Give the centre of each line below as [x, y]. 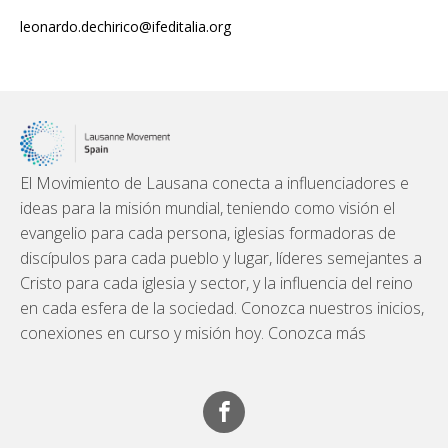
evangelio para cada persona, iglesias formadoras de [208, 232]
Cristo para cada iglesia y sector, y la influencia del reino [216, 282]
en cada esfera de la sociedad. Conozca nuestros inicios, [222, 307]
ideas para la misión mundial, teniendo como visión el [207, 207]
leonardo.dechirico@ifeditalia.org [125, 27]
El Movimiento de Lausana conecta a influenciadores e [214, 182]
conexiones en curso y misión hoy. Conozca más [193, 332]
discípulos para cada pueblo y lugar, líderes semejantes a [221, 257]
